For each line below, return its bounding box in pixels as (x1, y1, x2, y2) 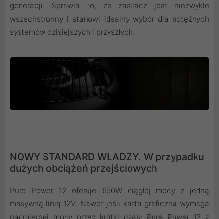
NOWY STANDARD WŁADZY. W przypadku (10, 151, 204, 163)
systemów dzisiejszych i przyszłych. (10, 27, 135, 37)
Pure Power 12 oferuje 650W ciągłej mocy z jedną (10, 186, 209, 195)
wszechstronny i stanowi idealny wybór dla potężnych (10, 14, 209, 24)
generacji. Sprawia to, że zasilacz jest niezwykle (10, 1, 209, 11)
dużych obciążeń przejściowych (10, 162, 157, 174)
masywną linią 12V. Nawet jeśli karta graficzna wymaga (10, 199, 209, 208)
